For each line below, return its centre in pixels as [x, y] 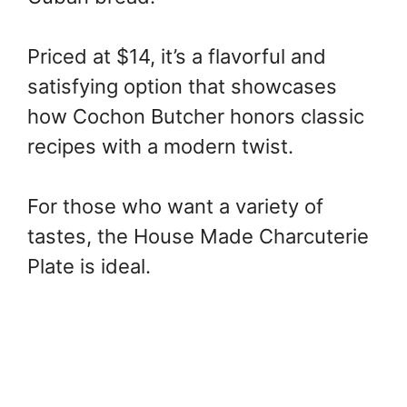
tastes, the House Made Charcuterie [198, 237]
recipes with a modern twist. [160, 147]
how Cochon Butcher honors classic [196, 117]
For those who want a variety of [175, 207]
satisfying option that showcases [182, 87]
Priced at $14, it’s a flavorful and [177, 57]
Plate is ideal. [89, 267]
